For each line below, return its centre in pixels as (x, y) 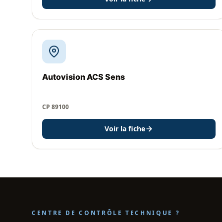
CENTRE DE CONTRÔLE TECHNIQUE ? (106, 213)
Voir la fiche (125, 129)
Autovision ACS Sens (83, 77)
